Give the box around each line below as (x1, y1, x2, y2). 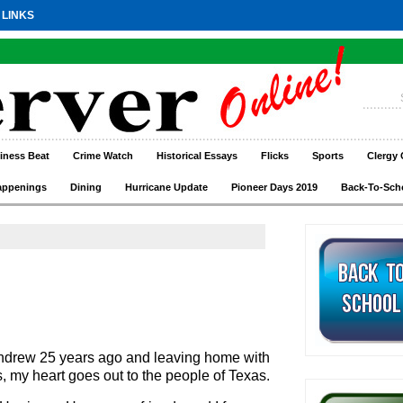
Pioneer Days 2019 (231, 182, 318, 193)
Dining (70, 182, 102, 193)
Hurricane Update (125, 182, 208, 193)
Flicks (261, 150, 289, 161)
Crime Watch (73, 150, 133, 161)
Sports (312, 150, 344, 161)
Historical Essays (157, 150, 237, 161)
